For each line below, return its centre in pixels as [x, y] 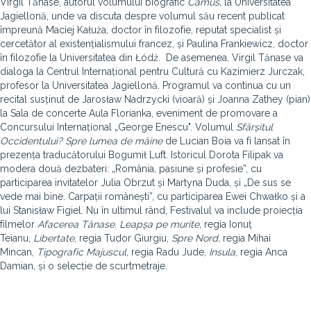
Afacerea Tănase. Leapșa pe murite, [119, 224]
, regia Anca [261, 252]
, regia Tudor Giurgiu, [123, 238]
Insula [222, 252]
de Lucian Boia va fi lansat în [228, 141]
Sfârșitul [254, 127]
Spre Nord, [197, 238]
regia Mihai [247, 238]
